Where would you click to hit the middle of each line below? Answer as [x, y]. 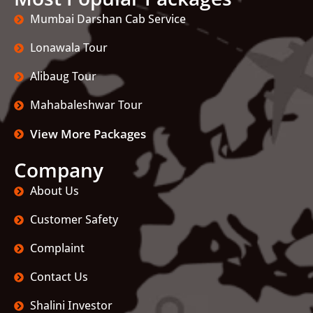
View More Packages [88, 134]
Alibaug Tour [63, 77]
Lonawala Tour [68, 48]
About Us [54, 191]
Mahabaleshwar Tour [86, 105]
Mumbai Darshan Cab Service [108, 19]
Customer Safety [74, 220]
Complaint [57, 248]
